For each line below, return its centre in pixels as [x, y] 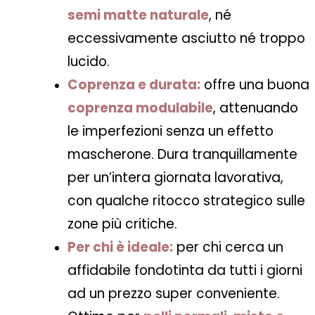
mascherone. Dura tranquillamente [182, 155]
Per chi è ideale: [120, 247]
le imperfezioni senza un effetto [171, 131]
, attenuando [256, 108]
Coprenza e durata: [134, 85]
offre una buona [255, 85]
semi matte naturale [138, 15]
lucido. [89, 62]
